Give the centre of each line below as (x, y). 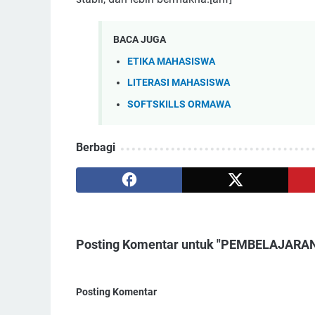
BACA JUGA (140, 40)
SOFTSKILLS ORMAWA (179, 104)
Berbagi (96, 148)
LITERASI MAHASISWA (179, 83)
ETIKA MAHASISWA (171, 61)
